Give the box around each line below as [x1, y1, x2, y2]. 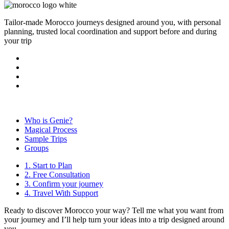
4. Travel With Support [25, 189, 98, 198]
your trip [4, 36, 32, 45]
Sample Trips [25, 134, 67, 144]
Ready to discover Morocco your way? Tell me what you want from [4, 206, 223, 215]
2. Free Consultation [25, 170, 90, 179]
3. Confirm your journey [25, 179, 103, 189]
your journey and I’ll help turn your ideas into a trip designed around [4, 215, 224, 224]
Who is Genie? [25, 116, 73, 125]
